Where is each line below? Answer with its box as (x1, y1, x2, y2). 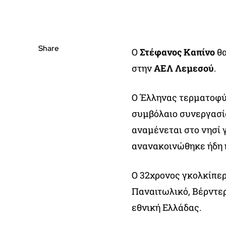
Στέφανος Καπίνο (137, 45, 215, 58)
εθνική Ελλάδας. (131, 201, 201, 213)
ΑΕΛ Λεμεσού (153, 62, 214, 74)
